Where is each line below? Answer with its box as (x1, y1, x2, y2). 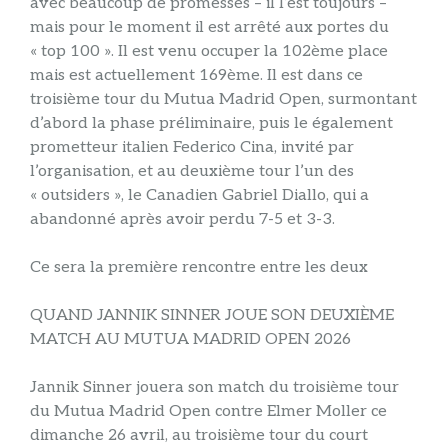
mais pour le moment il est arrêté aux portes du (30, 18, 389, 38)
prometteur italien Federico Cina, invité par (30, 138, 354, 158)
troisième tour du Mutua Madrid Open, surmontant (30, 90, 417, 110)
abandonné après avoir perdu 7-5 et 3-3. (30, 210, 335, 230)
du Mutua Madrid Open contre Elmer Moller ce (30, 402, 387, 422)
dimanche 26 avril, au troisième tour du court (30, 426, 368, 446)
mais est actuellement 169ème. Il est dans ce (30, 66, 363, 86)
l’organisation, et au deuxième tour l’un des (30, 162, 354, 182)
